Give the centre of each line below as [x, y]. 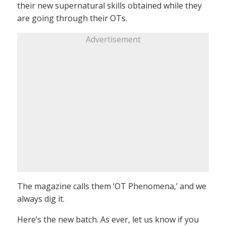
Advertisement [113, 39]
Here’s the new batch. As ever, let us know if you [108, 219]
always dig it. [41, 199]
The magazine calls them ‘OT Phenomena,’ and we [112, 186]
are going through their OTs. [72, 18]
